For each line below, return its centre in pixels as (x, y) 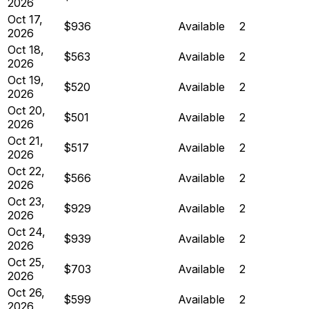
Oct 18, (26, 49)
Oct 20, (27, 110)
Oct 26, (26, 292)
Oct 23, (26, 201)
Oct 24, (27, 231)
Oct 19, (26, 80)
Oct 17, (25, 19)
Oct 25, (26, 262)
